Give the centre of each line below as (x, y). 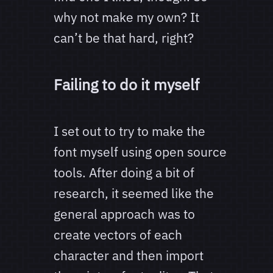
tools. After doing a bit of (124, 173)
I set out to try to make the (129, 131)
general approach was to (124, 214)
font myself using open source (140, 152)
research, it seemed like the (134, 193)
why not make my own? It (126, 17)
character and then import (129, 256)
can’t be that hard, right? (124, 38)
